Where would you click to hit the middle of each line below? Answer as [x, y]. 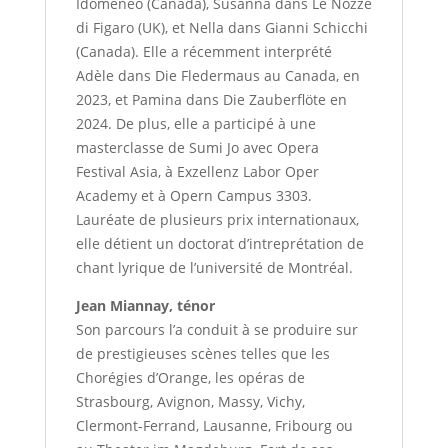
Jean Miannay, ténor [145, 306]
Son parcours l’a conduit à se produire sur [216, 330]
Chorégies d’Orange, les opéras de [190, 378]
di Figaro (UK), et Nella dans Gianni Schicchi [221, 28]
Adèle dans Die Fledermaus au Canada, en [217, 76]
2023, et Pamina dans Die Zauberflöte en [211, 100]
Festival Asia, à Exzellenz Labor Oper [197, 172]
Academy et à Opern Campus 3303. [193, 196]
